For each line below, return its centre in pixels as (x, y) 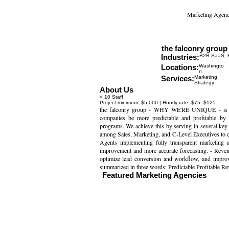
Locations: (180, 67)
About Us (116, 90)
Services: (178, 79)
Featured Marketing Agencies (154, 175)
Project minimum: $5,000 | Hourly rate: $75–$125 (157, 103)
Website (124, 52)
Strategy (204, 83)
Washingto (212, 66)
